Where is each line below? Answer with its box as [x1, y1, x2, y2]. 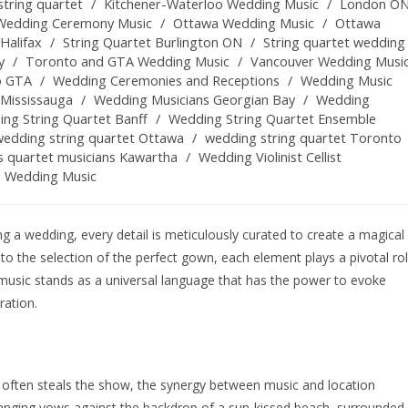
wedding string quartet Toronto [205, 129, 402, 148]
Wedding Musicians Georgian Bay [94, 91, 295, 109]
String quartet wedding [263, 34, 405, 52]
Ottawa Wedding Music [173, 15, 314, 33]
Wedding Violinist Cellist [199, 148, 342, 167]
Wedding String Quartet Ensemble [168, 110, 376, 128]
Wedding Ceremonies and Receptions [53, 72, 280, 90]
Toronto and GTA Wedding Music [25, 53, 229, 71]
